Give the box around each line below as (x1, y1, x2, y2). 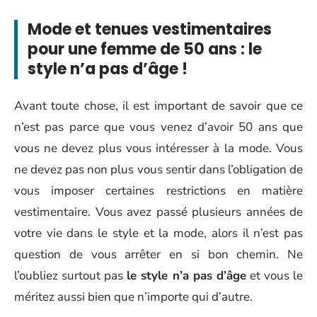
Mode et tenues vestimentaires (28, 18, 272, 40)
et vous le (246, 267, 304, 284)
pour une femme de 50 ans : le (28, 38, 262, 60)
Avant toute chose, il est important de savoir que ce (14, 97, 303, 114)
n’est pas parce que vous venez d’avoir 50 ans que (14, 118, 303, 135)
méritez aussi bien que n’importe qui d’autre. (14, 288, 253, 305)
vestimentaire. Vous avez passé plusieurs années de (14, 203, 303, 220)
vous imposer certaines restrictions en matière (14, 182, 303, 199)
